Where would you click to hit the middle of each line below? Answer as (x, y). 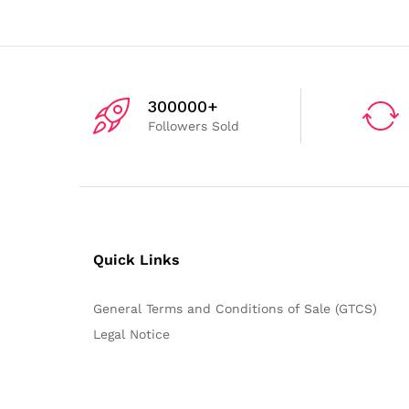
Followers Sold (194, 126)
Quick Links (136, 259)
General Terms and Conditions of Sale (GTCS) (235, 308)
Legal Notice (131, 334)
